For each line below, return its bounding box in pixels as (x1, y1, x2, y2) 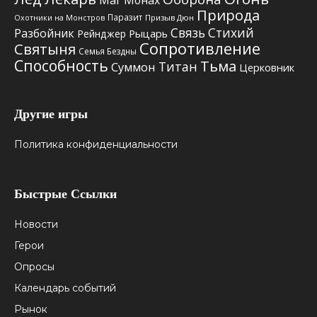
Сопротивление (139, 38, 260, 59)
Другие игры (14, 107, 88, 122)
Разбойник (14, 25, 74, 42)
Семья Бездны (79, 45, 137, 57)
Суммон (111, 59, 156, 76)
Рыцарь (129, 26, 168, 41)
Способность (14, 56, 108, 76)
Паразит (108, 11, 142, 23)
